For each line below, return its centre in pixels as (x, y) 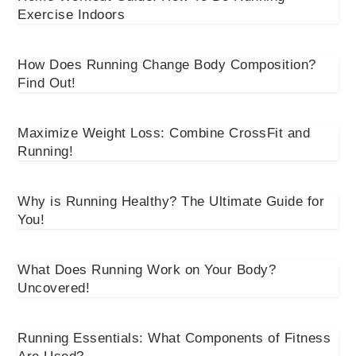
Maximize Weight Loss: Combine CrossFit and (164, 133)
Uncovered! (54, 288)
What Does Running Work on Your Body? (147, 269)
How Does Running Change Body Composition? (167, 64)
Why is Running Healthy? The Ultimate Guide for (171, 201)
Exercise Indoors (72, 14)
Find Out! (47, 83)
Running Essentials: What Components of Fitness (174, 338)
